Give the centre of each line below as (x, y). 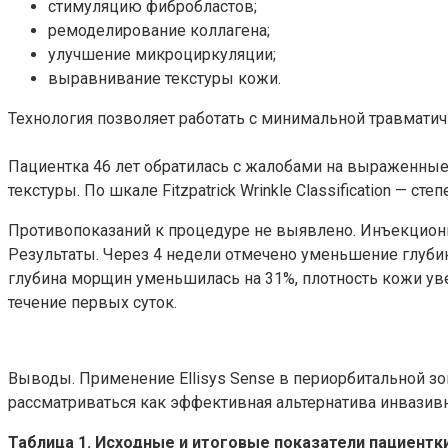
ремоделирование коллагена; (159, 30)
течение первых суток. (92, 302)
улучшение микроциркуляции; (162, 54)
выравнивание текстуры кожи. (164, 78)
